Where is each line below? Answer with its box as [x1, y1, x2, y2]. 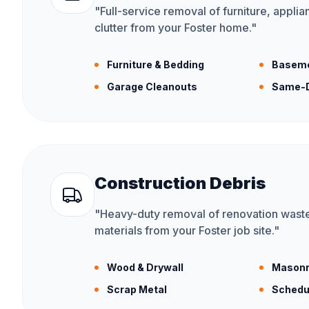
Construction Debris [94, 173, 266, 193]
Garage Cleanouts [107, 81, 197, 92]
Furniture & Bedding [107, 59, 204, 70]
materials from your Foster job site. [94, 223, 274, 237]
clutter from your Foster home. [94, 21, 251, 34]
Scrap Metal [107, 283, 167, 295]
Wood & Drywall [107, 261, 183, 273]
